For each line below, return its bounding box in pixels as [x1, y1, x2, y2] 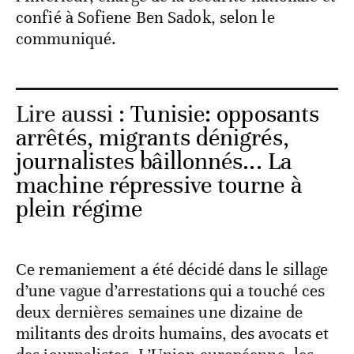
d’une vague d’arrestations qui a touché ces [16, 281, 326, 302]
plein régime [16, 194, 143, 224]
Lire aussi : [16, 100, 131, 130]
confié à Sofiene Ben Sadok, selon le [16, 7, 275, 28]
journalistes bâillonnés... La [16, 147, 292, 177]
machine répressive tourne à [16, 171, 302, 201]
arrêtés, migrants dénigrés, [16, 123, 289, 153]
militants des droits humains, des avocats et [16, 323, 330, 345]
